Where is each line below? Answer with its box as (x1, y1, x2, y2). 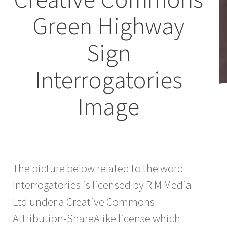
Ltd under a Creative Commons (13, 194, 155, 209)
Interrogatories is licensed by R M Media (13, 177, 192, 192)
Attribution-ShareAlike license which (13, 211, 180, 225)
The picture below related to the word (13, 161, 183, 175)
